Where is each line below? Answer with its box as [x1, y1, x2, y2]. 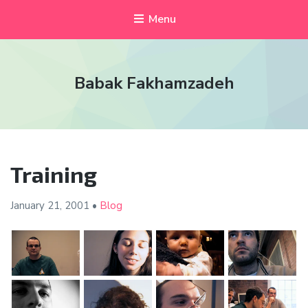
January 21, [10, 198, 65, 212]
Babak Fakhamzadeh [74, 72, 234, 95]
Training [10, 161, 97, 188]
